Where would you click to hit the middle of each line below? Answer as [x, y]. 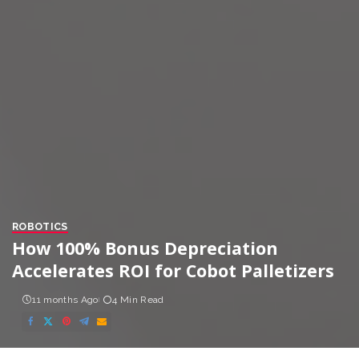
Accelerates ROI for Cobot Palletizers [173, 270]
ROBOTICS [40, 226]
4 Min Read [138, 300]
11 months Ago [65, 300]
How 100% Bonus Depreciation [145, 248]
